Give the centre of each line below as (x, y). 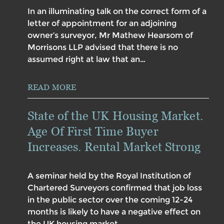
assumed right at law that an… (86, 59)
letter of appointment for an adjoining (102, 23)
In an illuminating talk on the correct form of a (117, 11)
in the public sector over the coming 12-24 (110, 200)
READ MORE (52, 87)
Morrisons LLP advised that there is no (103, 47)
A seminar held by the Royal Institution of (109, 176)
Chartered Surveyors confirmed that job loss (115, 188)
